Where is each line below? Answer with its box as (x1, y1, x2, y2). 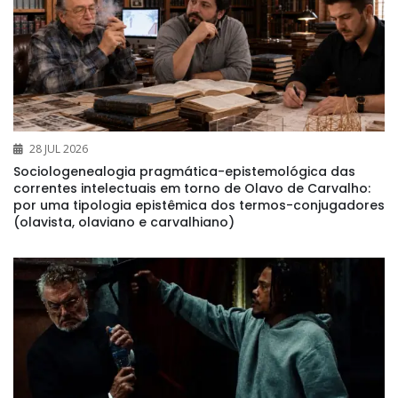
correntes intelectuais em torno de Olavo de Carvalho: (13, 179, 370, 198)
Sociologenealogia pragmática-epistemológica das (13, 163, 355, 181)
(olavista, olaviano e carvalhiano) (13, 213, 235, 232)
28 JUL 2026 (29, 141, 88, 157)
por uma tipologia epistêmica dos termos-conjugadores (13, 196, 385, 215)
